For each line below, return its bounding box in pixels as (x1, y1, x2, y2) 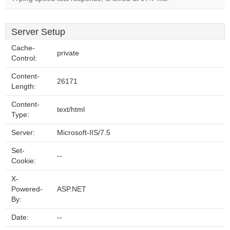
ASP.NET (57, 185, 86, 193)
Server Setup (11, 27, 65, 37)
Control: (11, 54, 37, 62)
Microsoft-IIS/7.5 (57, 129, 110, 137)
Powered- (11, 185, 43, 193)
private (57, 49, 79, 57)
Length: (11, 83, 36, 90)
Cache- (11, 44, 35, 52)
